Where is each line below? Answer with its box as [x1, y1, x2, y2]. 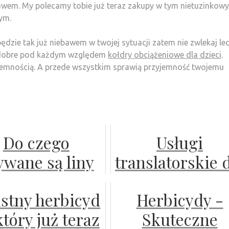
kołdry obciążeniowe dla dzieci [108, 50, 221, 59]
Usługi [156, 131, 203, 153]
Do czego [3, 131, 70, 153]
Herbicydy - [136, 188, 223, 211]
